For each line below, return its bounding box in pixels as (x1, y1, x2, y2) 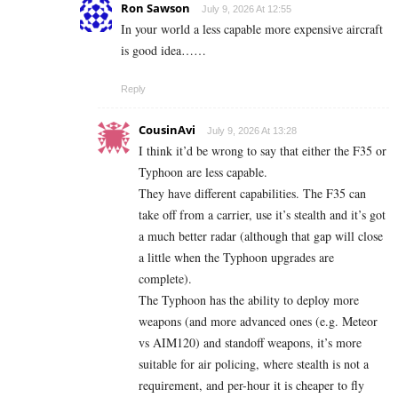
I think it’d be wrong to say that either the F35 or (139, 141, 386, 159)
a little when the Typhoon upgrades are (139, 248, 334, 266)
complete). (139, 269, 192, 287)
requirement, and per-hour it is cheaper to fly (139, 376, 364, 394)
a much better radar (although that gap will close (139, 227, 383, 244)
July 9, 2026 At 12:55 (202, 3, 291, 14)
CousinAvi (139, 121, 195, 138)
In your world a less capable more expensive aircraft (121, 20, 383, 37)
